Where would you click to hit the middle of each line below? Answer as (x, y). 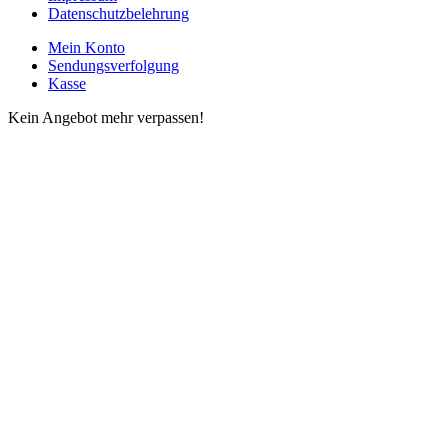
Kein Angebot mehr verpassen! (106, 118)
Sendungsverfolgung (113, 66)
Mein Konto (86, 48)
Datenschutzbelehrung (118, 14)
